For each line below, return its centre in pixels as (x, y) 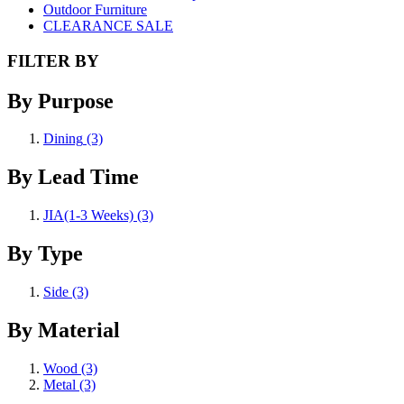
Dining (63, 139)
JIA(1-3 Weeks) (88, 216)
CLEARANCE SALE (108, 25)
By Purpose (60, 101)
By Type (45, 254)
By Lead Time (73, 177)
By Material (64, 330)
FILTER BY (53, 60)
